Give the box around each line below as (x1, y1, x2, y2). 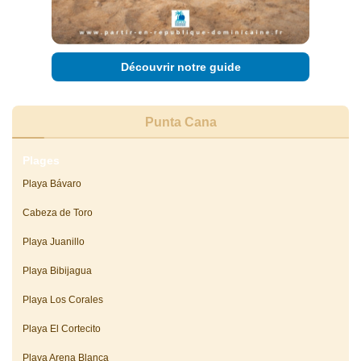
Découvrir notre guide (120, 60, 241, 74)
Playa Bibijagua (22, 265, 92, 277)
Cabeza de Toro (22, 207, 93, 219)
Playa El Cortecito (22, 323, 101, 335)
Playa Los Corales (22, 294, 103, 306)
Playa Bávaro (22, 178, 81, 190)
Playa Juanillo (22, 236, 85, 248)
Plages (22, 155, 60, 168)
